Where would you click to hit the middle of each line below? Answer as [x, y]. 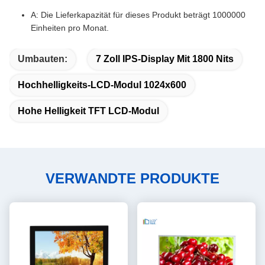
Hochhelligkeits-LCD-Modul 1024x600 [102, 85]
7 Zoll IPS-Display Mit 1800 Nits [165, 59]
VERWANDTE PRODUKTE [132, 178]
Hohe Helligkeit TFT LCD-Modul [88, 111]
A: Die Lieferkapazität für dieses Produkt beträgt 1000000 [138, 15]
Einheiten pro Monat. [70, 28]
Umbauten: [43, 59]
